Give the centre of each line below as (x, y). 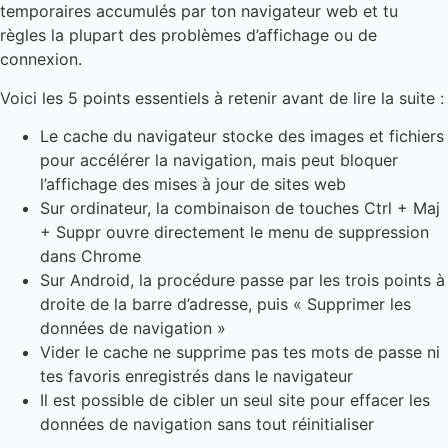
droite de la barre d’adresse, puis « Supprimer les (225, 304)
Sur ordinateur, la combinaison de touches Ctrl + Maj (240, 208)
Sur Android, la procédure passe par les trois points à (242, 280)
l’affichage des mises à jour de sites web (193, 184)
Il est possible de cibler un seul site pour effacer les (235, 400)
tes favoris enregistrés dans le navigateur (196, 376)
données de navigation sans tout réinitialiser (207, 424)
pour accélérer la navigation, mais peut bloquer (219, 160)
